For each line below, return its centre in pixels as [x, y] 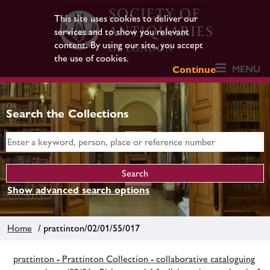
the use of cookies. [91, 58]
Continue [194, 70]
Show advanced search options [78, 190]
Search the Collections [67, 113]
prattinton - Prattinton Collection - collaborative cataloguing [134, 259]
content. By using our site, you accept [128, 45]
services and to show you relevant [121, 32]
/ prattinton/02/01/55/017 [86, 228]
